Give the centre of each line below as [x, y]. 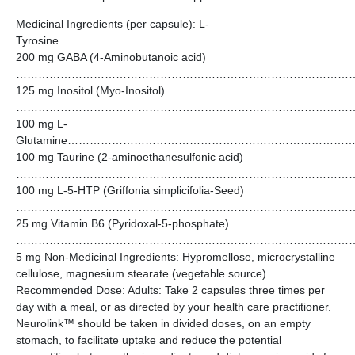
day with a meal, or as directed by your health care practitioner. [174, 307]
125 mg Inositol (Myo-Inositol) [90, 91]
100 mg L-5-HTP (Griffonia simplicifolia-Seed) [130, 191]
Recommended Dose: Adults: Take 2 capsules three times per [170, 290]
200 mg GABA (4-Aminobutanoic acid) [111, 57]
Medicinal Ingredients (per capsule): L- [113, 24]
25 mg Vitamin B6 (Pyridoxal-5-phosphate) [122, 224]
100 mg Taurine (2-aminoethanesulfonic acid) [130, 157]
